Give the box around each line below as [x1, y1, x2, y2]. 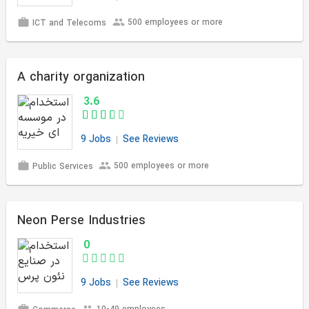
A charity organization [17, 68, 145, 87]
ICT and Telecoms [30, 17, 107, 30]
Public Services [30, 161, 93, 174]
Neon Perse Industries [17, 212, 146, 230]
